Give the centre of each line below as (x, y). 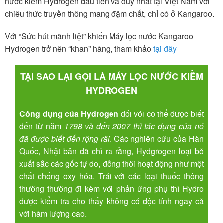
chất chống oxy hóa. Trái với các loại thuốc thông (111, 176)
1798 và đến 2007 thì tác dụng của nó (134, 126)
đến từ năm (42, 126)
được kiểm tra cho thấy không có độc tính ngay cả (111, 201)
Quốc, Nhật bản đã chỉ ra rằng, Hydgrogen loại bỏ (111, 151)
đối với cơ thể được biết (161, 114)
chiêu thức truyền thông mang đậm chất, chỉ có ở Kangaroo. (110, 13)
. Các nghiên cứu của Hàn (157, 139)
